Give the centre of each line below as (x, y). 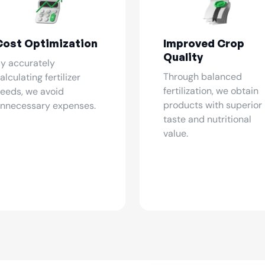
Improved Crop (204, 43)
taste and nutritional (207, 119)
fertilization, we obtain (211, 91)
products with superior (213, 105)
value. (176, 133)
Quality (183, 57)
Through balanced (203, 77)
